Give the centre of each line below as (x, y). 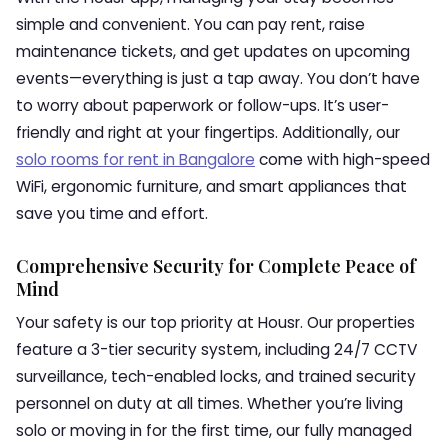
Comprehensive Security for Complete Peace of (216, 266)
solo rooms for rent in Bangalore (135, 159)
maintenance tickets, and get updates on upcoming (213, 51)
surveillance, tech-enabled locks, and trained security (216, 376)
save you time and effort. (112, 213)
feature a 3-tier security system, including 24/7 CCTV (216, 349)
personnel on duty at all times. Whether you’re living (209, 403)
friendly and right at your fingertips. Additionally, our (208, 132)
